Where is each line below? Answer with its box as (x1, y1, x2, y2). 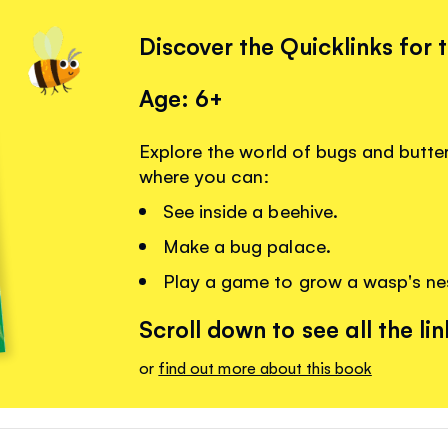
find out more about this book (158, 356, 372, 378)
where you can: (139, 163, 271, 188)
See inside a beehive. (163, 198, 338, 223)
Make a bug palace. (163, 233, 331, 258)
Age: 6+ (139, 82, 224, 113)
